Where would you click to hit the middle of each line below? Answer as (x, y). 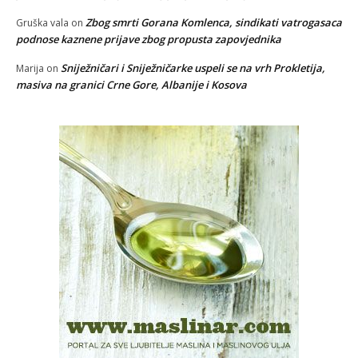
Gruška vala (42, 22)
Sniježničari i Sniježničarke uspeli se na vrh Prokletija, (193, 68)
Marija (30, 68)
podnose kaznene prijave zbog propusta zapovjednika (149, 39)
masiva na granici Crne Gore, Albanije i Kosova (131, 84)
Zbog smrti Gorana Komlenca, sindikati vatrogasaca (214, 22)
